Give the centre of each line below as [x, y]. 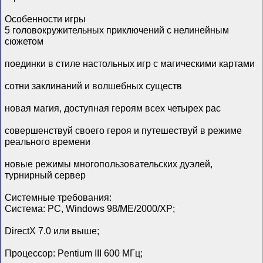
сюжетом [24, 41]
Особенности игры [45, 19]
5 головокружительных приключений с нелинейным [117, 30]
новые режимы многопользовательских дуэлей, [109, 164]
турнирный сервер [45, 175]
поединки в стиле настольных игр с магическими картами [130, 64]
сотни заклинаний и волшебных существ [94, 86]
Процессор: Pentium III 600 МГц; [74, 253]
